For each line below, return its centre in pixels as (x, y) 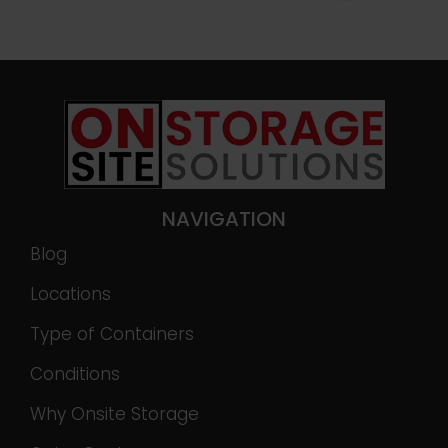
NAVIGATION (224, 218)
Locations (70, 293)
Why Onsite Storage (114, 413)
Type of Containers (112, 333)
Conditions (75, 373)
